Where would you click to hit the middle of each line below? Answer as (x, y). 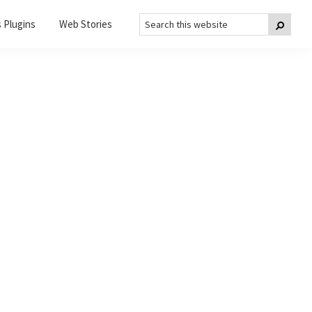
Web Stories (86, 24)
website (159, 44)
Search (156, 18)
